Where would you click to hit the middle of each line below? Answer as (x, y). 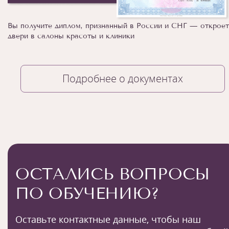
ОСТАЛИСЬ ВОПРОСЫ (112, 174)
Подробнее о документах (123, 78)
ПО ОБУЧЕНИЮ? (88, 193)
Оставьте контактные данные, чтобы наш (108, 219)
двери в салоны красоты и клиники (71, 36)
